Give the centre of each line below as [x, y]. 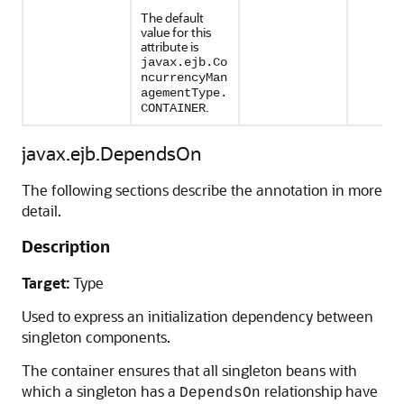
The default [172, 18]
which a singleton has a [101, 391]
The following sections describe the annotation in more [202, 190]
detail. [41, 211]
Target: [46, 283]
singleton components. [96, 337]
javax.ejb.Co [184, 62]
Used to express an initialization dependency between [197, 316]
